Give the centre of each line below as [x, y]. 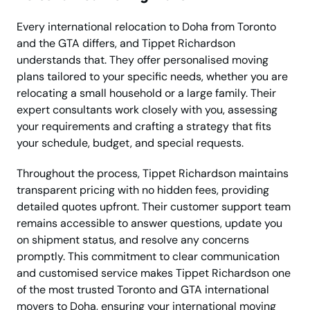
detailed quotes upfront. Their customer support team [154, 207]
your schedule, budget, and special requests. [130, 143]
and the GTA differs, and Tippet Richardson [126, 44]
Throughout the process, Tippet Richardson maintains [153, 174]
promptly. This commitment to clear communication [148, 257]
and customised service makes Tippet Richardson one [154, 273]
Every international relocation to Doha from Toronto [146, 27]
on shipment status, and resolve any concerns [133, 240]
